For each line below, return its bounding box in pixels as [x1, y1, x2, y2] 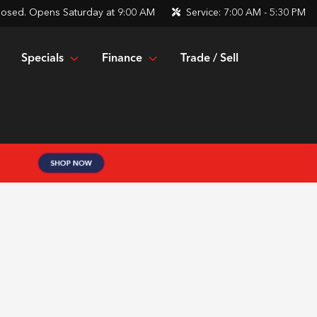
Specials [21, 52, 64, 64]
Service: [186, 8, 221, 18]
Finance [102, 52, 142, 64]
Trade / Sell [180, 52, 238, 64]
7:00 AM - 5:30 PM [224, 8, 306, 18]
